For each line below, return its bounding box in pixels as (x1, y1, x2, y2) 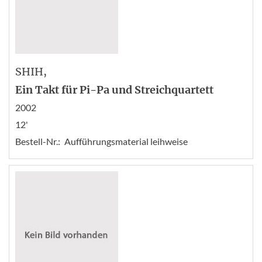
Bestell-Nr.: (15, 135, 60, 147)
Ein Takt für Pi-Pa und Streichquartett (15, 82, 213, 96)
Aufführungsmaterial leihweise (64, 135, 188, 147)
